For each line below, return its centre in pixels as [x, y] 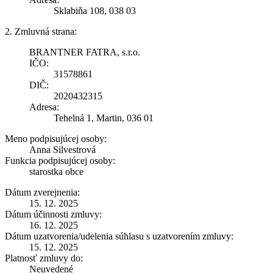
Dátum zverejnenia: [42, 192]
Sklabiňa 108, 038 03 [95, 10]
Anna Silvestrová [62, 149]
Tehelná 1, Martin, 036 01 [104, 118]
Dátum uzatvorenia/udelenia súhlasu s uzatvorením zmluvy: [119, 236]
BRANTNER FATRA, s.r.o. [85, 52]
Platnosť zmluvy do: [44, 258]
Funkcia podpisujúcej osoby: [60, 160]
